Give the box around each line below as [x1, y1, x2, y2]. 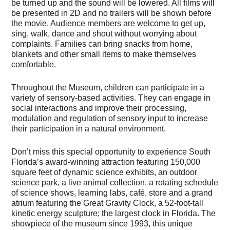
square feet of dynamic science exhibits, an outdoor [11, 167, 198, 177]
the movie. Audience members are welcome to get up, [11, 18, 206, 28]
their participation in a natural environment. [11, 124, 166, 133]
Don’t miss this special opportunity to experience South [11, 147, 211, 156]
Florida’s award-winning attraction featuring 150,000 [11, 157, 201, 166]
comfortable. [11, 60, 56, 69]
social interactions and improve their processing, [11, 103, 187, 112]
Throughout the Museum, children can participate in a [11, 83, 205, 92]
